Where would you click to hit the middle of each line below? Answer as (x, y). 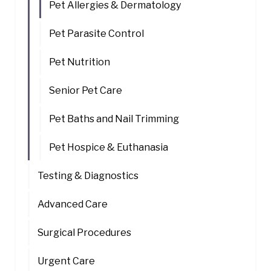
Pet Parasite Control (96, 34)
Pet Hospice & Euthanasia (109, 148)
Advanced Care (73, 204)
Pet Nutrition (80, 62)
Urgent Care (66, 261)
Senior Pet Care (86, 91)
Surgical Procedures (84, 233)
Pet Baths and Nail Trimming (114, 119)
